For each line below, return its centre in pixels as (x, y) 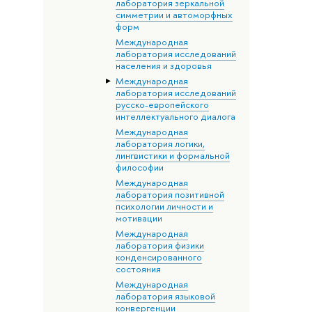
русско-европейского (162, 104)
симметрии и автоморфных (174, 14)
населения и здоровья (163, 65)
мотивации (139, 218)
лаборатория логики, (160, 143)
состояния (138, 268)
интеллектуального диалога (175, 116)
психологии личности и (164, 206)
